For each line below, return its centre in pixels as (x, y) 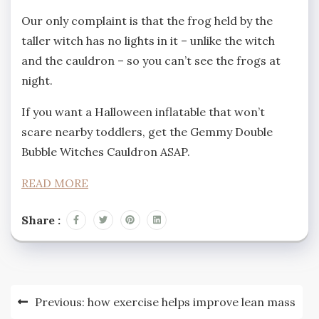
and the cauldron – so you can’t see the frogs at (151, 60)
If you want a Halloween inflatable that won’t (143, 111)
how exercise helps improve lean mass (192, 302)
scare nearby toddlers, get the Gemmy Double (147, 131)
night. (37, 80)
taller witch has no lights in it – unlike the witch (148, 40)
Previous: (60, 302)
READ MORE (55, 183)
